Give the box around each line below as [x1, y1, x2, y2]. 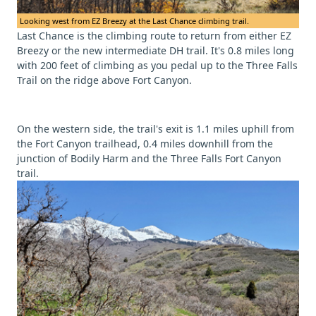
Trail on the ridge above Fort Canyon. [17, 73, 192, 87]
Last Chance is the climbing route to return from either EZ [17, 28, 291, 42]
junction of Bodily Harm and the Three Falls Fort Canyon [17, 151, 281, 165]
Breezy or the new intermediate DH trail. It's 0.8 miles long [17, 43, 294, 57]
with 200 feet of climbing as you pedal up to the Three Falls [17, 58, 298, 72]
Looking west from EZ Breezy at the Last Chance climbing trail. [20, 15, 249, 26]
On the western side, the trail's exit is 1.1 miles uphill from [17, 121, 294, 135]
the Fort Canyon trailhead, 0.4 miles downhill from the [17, 136, 273, 150]
